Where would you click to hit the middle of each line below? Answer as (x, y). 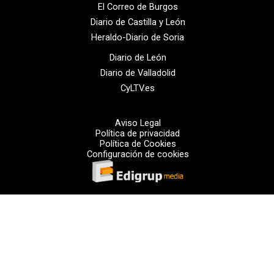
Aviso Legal (138, 123)
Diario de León (138, 57)
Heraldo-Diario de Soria (138, 37)
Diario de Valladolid (138, 72)
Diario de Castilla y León (138, 22)
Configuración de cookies (138, 154)
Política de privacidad (138, 133)
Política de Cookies (138, 143)
